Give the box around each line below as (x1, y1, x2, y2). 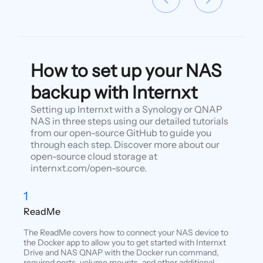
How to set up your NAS (30, 59, 221, 82)
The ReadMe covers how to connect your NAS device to (23, 227, 228, 238)
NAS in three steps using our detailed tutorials (30, 114, 228, 127)
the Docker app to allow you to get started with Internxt (23, 237, 226, 248)
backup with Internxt (30, 81, 197, 103)
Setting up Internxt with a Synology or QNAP (30, 103, 222, 115)
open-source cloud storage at (30, 150, 157, 162)
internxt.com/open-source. (30, 161, 147, 174)
